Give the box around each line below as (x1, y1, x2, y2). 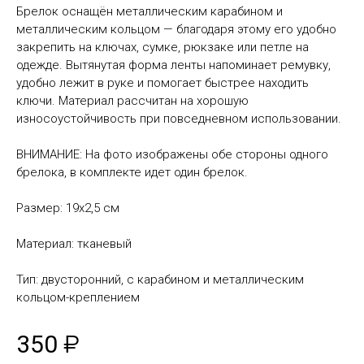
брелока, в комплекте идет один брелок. (16, 165, 248, 180)
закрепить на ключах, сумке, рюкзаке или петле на (16, 40, 309, 54)
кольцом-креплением (16, 290, 140, 305)
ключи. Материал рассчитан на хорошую (16, 93, 249, 108)
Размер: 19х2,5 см (16, 201, 119, 215)
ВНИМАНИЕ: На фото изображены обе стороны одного (16, 147, 328, 162)
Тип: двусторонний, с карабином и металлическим (16, 272, 304, 287)
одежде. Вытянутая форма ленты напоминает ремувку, (16, 58, 331, 72)
